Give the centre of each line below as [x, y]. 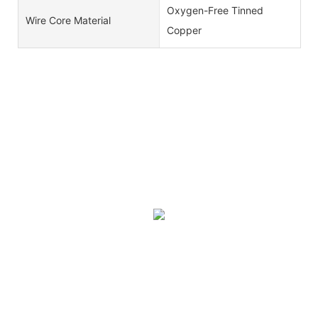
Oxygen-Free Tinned [215, 10]
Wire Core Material [68, 20]
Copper [184, 30]
